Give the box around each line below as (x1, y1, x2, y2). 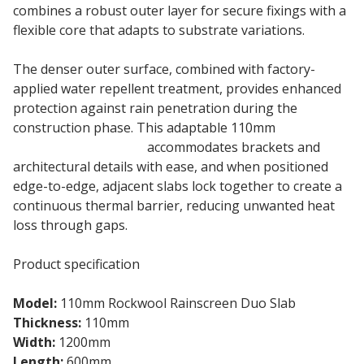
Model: (13, 293, 57, 312)
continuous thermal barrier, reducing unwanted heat (13, 196, 335, 214)
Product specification (13, 254, 140, 273)
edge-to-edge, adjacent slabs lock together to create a (13, 176, 342, 195)
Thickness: (13, 313, 81, 331)
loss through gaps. (13, 215, 128, 234)
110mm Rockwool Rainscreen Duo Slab (57, 293, 296, 312)
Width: (13, 332, 55, 351)
